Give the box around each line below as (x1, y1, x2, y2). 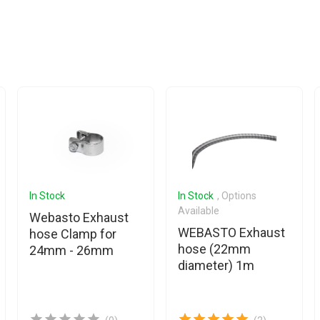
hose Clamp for (29, 226, 116, 241)
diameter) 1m (178, 258, 254, 273)
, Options (217, 190, 256, 201)
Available (178, 205, 219, 216)
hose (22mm (178, 241, 251, 256)
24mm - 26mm (29, 243, 114, 258)
